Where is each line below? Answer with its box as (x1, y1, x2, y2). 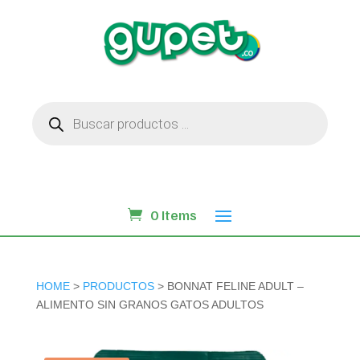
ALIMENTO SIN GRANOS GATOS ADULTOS (35, 298, 264, 311)
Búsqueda (31, 100, 85, 113)
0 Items (150, 206, 197, 223)
